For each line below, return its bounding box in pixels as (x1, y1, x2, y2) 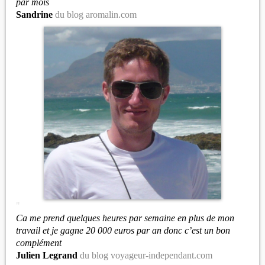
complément (16, 238, 62, 248)
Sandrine (16, 9, 55, 20)
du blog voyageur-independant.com (80, 250, 212, 260)
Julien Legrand (16, 250, 80, 260)
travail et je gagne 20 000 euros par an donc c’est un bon (16, 225, 230, 235)
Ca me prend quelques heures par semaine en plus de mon (16, 213, 234, 223)
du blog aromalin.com (55, 9, 137, 20)
